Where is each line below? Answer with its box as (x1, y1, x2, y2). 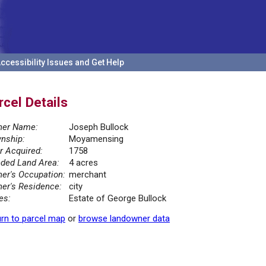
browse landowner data (78, 213, 170, 224)
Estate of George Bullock (69, 193, 166, 204)
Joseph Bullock (69, 122, 128, 133)
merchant (69, 169, 106, 180)
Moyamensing (69, 134, 123, 145)
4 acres (69, 157, 98, 169)
